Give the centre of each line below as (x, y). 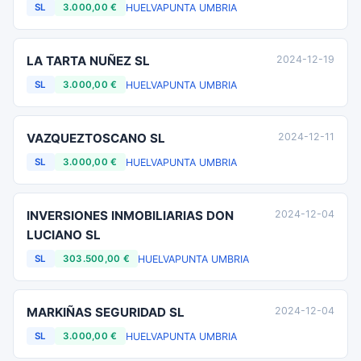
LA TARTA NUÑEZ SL (88, 61)
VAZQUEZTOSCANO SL (96, 138)
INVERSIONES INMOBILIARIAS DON (130, 216)
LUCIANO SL (64, 235)
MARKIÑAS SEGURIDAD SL (106, 312)
